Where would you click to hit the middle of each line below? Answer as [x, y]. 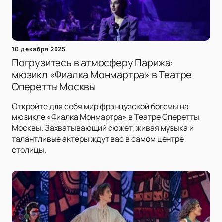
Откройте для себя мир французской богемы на [100, 106]
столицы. [29, 150]
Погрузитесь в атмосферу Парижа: [93, 63]
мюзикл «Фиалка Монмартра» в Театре [102, 75]
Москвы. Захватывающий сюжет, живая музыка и [103, 128]
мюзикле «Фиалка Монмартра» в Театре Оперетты [106, 117]
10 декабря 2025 [39, 49]
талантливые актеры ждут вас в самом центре [98, 139]
